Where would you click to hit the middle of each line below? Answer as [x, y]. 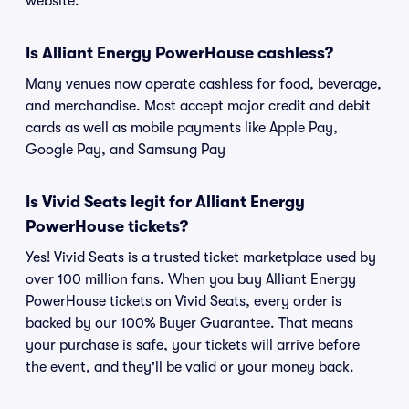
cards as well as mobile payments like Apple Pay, [182, 128]
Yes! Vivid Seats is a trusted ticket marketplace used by [201, 257]
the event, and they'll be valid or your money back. [190, 367]
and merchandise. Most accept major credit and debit [198, 106]
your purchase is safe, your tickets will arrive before [193, 345]
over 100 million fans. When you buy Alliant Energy [191, 279]
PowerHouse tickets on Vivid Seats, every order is [184, 301]
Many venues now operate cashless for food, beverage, [204, 84]
